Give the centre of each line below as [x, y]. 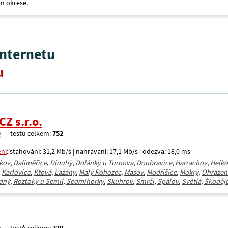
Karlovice [16, 172]
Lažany [65, 172]
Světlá [191, 181]
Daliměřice [30, 163]
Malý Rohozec [100, 172]
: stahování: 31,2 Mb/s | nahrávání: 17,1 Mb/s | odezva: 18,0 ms [98, 151]
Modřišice [162, 172]
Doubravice [154, 163]
